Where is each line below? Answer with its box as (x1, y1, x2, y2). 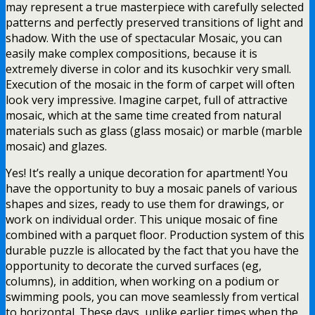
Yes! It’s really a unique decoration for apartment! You (6, 165, 288, 181)
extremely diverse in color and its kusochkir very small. (6, 60, 291, 77)
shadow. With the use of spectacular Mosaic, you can (6, 30, 282, 46)
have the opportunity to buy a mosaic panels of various (6, 180, 297, 196)
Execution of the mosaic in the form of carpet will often (6, 76, 295, 92)
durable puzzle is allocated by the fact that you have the (6, 242, 299, 258)
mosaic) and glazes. (6, 138, 107, 154)
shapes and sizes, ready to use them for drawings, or (6, 195, 284, 212)
